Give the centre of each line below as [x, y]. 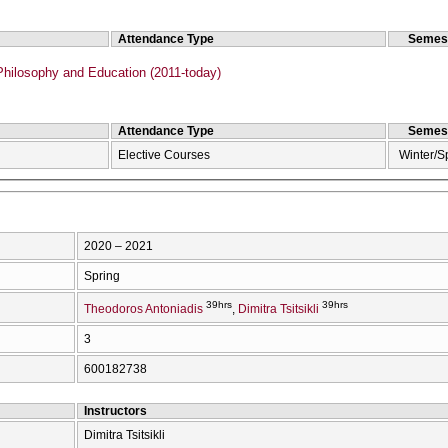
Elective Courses [164, 154]
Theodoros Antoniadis [143, 309]
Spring [102, 276]
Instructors [115, 411]
